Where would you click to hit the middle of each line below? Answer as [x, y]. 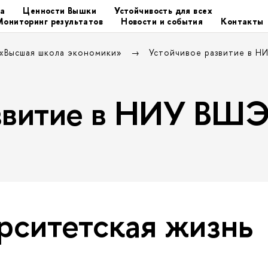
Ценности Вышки [60, 10]
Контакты [242, 21]
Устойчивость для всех [163, 10]
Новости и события [162, 21]
